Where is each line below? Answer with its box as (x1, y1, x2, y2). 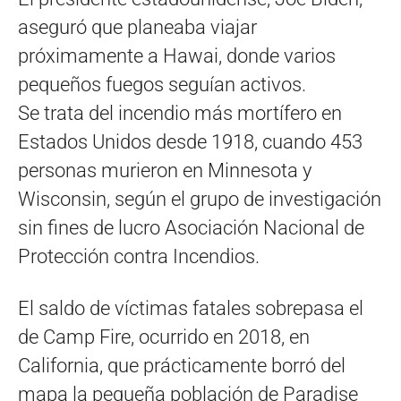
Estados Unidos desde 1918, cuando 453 (18, 130, 363, 153)
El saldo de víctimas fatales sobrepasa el (18, 296, 363, 320)
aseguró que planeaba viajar (18, 15, 257, 38)
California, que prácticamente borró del (18, 354, 346, 377)
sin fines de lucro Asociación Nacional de (18, 216, 364, 239)
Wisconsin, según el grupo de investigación (18, 187, 381, 210)
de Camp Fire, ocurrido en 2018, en (18, 325, 310, 348)
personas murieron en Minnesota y (18, 158, 311, 182)
